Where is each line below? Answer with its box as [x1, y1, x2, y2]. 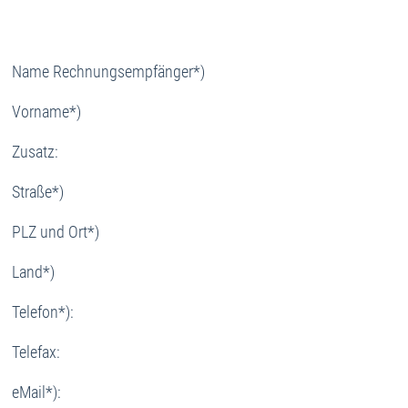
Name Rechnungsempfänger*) [12, 61, 209, 81]
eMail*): [12, 382, 65, 402]
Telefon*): [12, 301, 77, 321]
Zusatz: [12, 141, 62, 161]
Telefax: [12, 342, 64, 362]
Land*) [12, 261, 58, 281]
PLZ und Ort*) [12, 221, 103, 241]
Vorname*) [12, 101, 85, 121]
